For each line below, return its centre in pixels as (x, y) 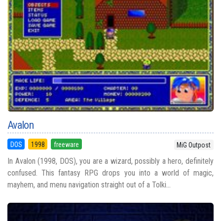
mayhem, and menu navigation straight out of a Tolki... (89, 184)
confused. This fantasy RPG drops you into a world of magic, (110, 173)
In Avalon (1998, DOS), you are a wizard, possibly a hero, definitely (110, 161)
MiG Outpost (194, 145)
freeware (66, 144)
